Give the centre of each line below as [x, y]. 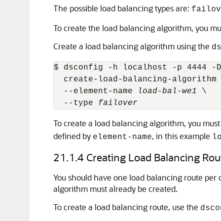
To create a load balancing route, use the [127, 207]
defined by [73, 136]
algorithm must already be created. [115, 189]
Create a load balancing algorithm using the [132, 46]
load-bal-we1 [167, 91]
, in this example [182, 136]
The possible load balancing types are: [122, 8]
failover [118, 103]
